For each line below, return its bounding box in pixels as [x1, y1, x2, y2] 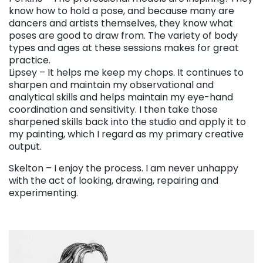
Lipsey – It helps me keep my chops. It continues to [9, 66, 244, 80]
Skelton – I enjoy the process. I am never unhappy [9, 161, 238, 176]
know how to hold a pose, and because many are [9, 4, 234, 18]
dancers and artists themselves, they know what [9, 16, 233, 31]
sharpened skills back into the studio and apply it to [9, 115, 246, 129]
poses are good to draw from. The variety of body [9, 29, 238, 43]
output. [9, 140, 42, 154]
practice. [9, 53, 50, 68]
